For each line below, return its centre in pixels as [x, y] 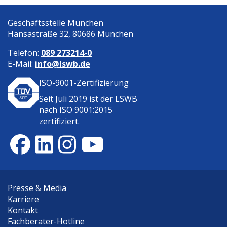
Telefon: [24, 52]
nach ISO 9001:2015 [76, 110]
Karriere [23, 199]
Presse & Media [37, 188]
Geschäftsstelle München [55, 23]
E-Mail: [21, 64]
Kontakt [23, 210]
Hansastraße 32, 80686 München [70, 34]
